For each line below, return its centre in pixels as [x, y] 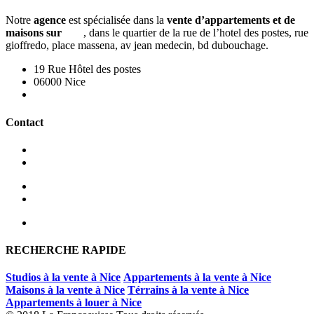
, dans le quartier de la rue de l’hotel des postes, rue [196, 33]
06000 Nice [60, 82]
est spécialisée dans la [116, 20]
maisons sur [35, 33]
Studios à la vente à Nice [63, 278]
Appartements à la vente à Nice [197, 278]
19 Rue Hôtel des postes [87, 69]
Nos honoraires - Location [91, 198]
